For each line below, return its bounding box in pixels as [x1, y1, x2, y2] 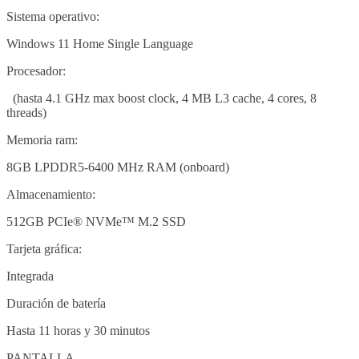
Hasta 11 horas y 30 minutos [6, 324, 150, 338]
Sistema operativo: [6, 10, 99, 24]
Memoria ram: [6, 133, 78, 147]
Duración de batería [6, 296, 106, 311]
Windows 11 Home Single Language [6, 37, 193, 51]
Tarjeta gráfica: [6, 242, 82, 256]
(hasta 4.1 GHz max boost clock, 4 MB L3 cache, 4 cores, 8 [10, 91, 317, 106]
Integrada [6, 269, 54, 284]
